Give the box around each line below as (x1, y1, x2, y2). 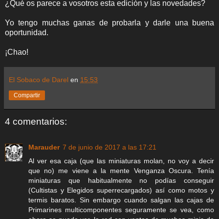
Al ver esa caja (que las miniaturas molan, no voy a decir (28, 156, 214, 165)
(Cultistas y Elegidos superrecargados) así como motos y (28, 186, 214, 194)
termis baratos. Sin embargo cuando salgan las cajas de (28, 196, 214, 204)
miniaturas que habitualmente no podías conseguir (28, 176, 214, 184)
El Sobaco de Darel (9, 76, 68, 84)
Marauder (28, 143, 60, 151)
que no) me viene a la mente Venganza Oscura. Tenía (28, 166, 214, 175)
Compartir (14, 92, 40, 99)
